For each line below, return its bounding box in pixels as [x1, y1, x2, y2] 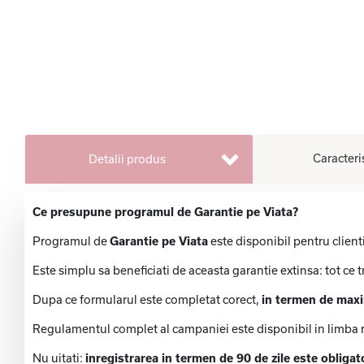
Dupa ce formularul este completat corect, [32, 292, 262, 307]
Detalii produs [88, 152, 166, 167]
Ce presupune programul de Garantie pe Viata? [32, 205, 298, 219]
